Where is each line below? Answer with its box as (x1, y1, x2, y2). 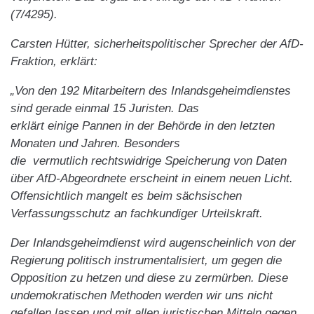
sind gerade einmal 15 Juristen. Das (11, 102, 199, 116)
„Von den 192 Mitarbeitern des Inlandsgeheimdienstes (11, 84, 291, 98)
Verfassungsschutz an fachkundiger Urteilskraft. (11, 207, 263, 221)
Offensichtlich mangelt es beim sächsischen (11, 189, 242, 203)
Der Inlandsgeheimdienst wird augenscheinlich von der (11, 236, 296, 250)
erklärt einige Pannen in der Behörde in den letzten (11, 119, 275, 133)
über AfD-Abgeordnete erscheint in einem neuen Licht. (11, 172, 293, 186)
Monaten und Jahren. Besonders (11, 137, 180, 151)
